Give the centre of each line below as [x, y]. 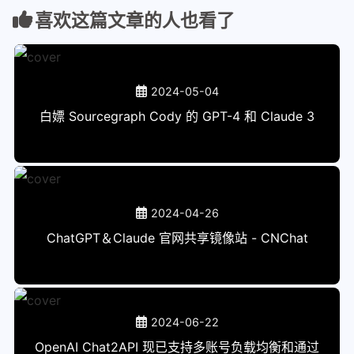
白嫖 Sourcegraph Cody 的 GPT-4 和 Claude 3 [177, 116]
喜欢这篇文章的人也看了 [135, 20]
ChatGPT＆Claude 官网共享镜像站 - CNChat [177, 237]
